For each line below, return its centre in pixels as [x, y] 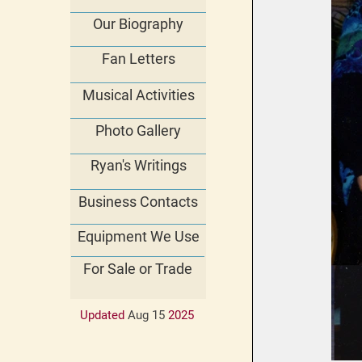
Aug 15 [146, 315]
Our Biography [138, 24]
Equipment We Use [138, 236]
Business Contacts [138, 202]
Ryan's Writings [138, 165]
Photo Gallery [138, 130]
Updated [103, 315]
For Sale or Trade [138, 269]
